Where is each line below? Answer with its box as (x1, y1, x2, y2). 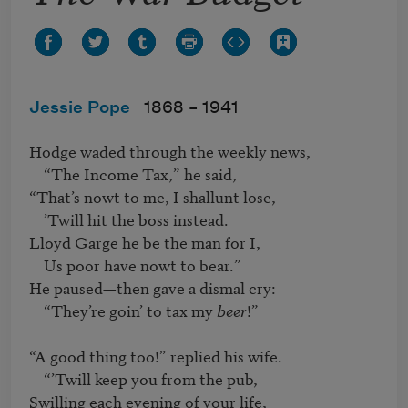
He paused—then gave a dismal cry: (29, 276, 276, 300)
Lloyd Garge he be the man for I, (29, 230, 260, 254)
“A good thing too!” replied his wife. (29, 344, 282, 368)
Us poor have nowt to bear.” (29, 253, 44, 277)
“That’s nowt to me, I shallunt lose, (29, 185, 276, 209)
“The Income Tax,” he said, (29, 162, 44, 186)
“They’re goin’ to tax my (44, 299, 217, 322)
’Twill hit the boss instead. (29, 208, 44, 231)
